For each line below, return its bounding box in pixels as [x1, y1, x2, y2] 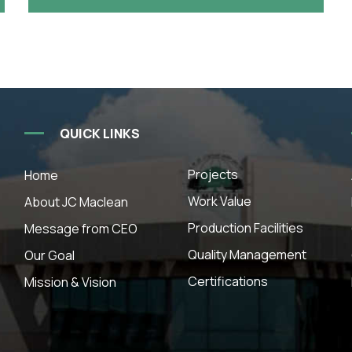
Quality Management [187, 246, 306, 263]
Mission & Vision [24, 273, 117, 291]
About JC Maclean [24, 193, 129, 211]
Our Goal [24, 247, 75, 264]
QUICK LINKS [60, 124, 141, 142]
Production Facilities [187, 219, 303, 236]
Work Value [187, 192, 251, 210]
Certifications [187, 273, 268, 290]
